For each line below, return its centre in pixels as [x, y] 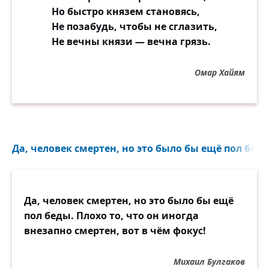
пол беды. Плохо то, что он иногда [111, 216]
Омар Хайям [220, 72]
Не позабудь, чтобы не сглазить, [134, 26]
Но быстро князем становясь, [126, 11]
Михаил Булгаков [209, 261]
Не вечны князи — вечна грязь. [131, 41]
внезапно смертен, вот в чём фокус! [115, 231]
